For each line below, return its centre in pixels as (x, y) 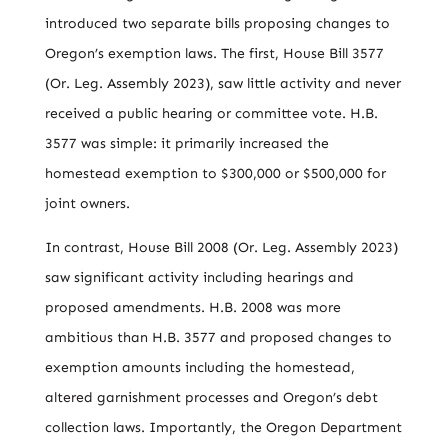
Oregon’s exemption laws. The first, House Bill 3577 (214, 53)
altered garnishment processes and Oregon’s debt (211, 397)
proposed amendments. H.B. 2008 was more (192, 307)
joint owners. (87, 203)
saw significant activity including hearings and (199, 277)
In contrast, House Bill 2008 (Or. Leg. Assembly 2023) (221, 247)
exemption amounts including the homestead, (199, 367)
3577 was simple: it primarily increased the (186, 143)
